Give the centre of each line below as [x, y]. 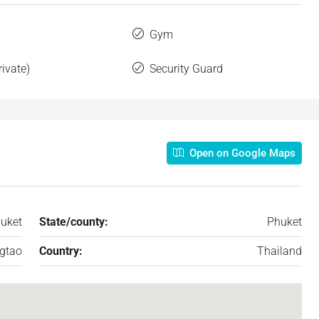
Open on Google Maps [241, 153]
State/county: [73, 222]
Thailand [279, 251]
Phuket [284, 222]
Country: [61, 251]
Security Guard [186, 69]
